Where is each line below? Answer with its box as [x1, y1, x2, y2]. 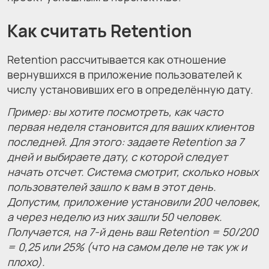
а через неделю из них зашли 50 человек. [7, 209, 222, 224]
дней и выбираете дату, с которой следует [7, 149, 228, 164]
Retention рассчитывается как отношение [7, 52, 226, 67]
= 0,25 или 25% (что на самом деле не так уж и [7, 239, 247, 254]
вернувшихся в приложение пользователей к [7, 67, 242, 82]
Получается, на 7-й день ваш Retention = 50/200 [7, 224, 258, 239]
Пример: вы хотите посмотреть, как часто [7, 104, 223, 119]
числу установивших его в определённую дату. [7, 82, 253, 97]
